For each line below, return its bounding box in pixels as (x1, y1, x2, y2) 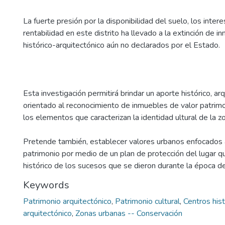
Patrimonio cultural (115, 196, 180, 207)
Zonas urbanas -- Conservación (75, 208, 182, 219)
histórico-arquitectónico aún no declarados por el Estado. (23, 40, 220, 51)
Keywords (23, 178, 69, 192)
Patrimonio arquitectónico (23, 196, 111, 207)
